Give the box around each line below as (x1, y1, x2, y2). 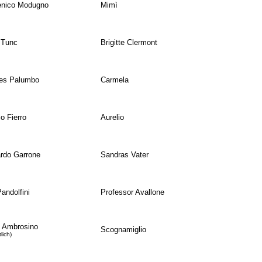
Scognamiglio (100, 225, 146, 235)
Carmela (100, 75, 129, 85)
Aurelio (100, 113, 124, 122)
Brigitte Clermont (100, 38, 157, 47)
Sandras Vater (100, 150, 149, 160)
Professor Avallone (100, 188, 164, 197)
